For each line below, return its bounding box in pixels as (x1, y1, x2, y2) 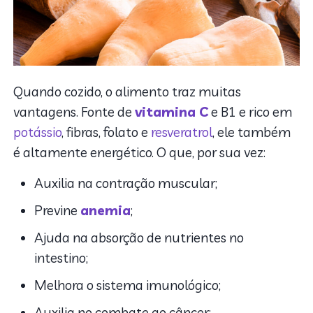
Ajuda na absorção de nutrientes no (34, 228, 245, 246)
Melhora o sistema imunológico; (34, 276, 221, 293)
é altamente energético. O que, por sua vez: (13, 143, 266, 161)
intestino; (34, 249, 89, 266)
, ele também (212, 123, 291, 140)
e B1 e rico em (208, 103, 293, 120)
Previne (34, 201, 81, 219)
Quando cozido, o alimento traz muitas (13, 82, 242, 100)
